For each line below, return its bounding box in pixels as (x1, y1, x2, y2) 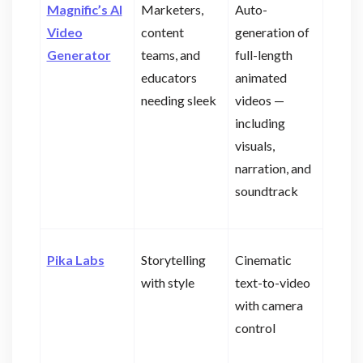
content (140, 24, 184, 41)
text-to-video (234, 275, 310, 291)
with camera (234, 297, 303, 314)
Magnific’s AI (46, 2, 122, 18)
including (234, 115, 285, 131)
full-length (234, 47, 293, 63)
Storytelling (140, 252, 206, 268)
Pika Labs (46, 252, 105, 268)
